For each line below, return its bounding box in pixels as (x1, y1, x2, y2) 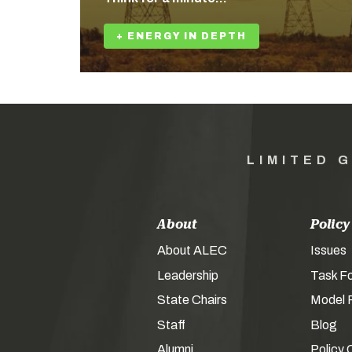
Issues (310, 244, 346, 257)
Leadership (156, 268, 218, 282)
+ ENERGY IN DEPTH (116, 31, 247, 42)
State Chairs (156, 293, 227, 306)
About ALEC (156, 244, 227, 257)
